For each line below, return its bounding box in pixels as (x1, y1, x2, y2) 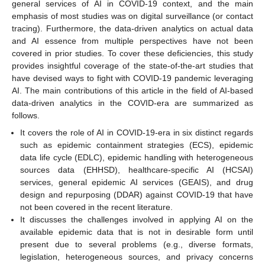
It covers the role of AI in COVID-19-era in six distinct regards (20, 127, 253, 137)
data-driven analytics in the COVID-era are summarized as (12, 98, 253, 108)
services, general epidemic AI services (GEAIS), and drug (20, 177, 253, 187)
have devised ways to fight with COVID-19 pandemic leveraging (12, 73, 253, 83)
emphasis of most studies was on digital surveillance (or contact (12, 11, 253, 21)
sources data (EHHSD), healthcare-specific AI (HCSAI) (20, 164, 253, 174)
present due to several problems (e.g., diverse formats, (20, 239, 253, 249)
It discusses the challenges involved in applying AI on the (20, 214, 253, 224)
